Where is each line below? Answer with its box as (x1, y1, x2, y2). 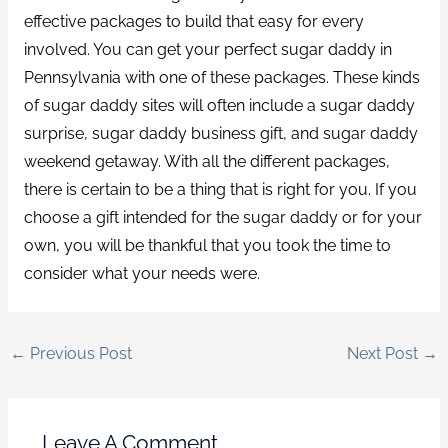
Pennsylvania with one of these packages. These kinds (23, 68, 420, 88)
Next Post (346, 343, 422, 363)
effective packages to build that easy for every (23, 12, 364, 32)
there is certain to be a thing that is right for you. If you (23, 180, 417, 200)
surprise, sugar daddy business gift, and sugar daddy (23, 124, 418, 144)
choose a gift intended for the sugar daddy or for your (23, 208, 422, 228)
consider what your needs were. (23, 264, 260, 284)
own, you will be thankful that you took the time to (23, 236, 391, 256)
